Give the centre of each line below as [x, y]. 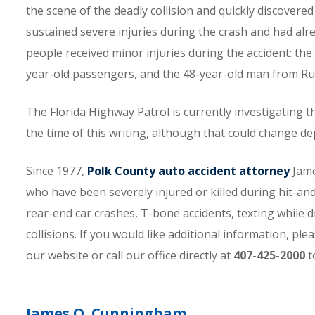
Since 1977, [57, 171]
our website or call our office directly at [130, 255]
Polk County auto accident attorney [188, 171]
